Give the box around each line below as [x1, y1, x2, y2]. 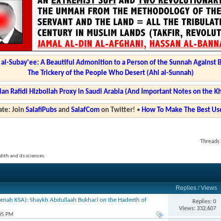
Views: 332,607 [179, 205, 216, 212]
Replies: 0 [192, 198, 216, 205]
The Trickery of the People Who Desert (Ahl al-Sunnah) [27, 70, 194, 77]
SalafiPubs [25, 107, 57, 114]
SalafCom [71, 107, 100, 114]
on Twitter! [99, 107, 135, 114]
